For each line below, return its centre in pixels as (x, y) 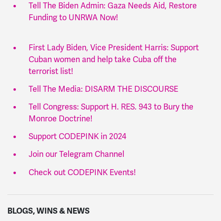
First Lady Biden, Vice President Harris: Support (113, 48)
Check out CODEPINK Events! (82, 172)
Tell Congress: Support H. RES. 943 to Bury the (111, 107)
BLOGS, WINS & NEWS (49, 211)
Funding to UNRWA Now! (73, 18)
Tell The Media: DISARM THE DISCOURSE (103, 89)
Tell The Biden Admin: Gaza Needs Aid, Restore (112, 6)
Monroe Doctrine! (60, 119)
